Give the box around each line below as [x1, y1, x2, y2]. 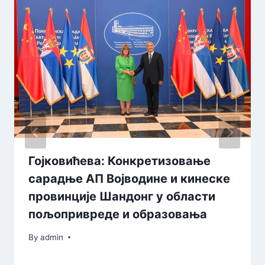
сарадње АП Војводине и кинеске [28, 171, 230, 186]
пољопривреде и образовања [28, 206, 207, 221]
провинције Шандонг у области [28, 189, 215, 203]
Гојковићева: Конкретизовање [28, 153, 211, 168]
